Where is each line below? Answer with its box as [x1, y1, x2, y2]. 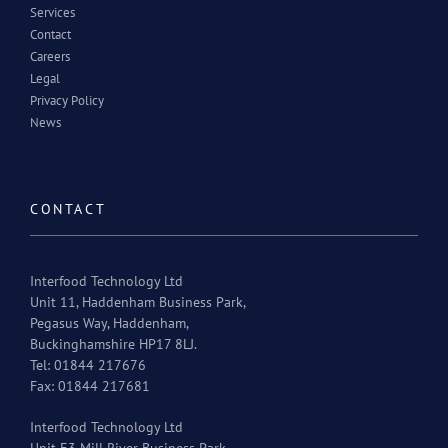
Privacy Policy [30, 91, 104, 109]
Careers [30, 47, 70, 65]
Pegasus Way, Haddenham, [30, 313, 189, 332]
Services [30, 3, 75, 21]
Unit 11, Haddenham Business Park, [30, 292, 246, 311]
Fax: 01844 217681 [30, 376, 150, 395]
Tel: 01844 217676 [30, 355, 146, 374]
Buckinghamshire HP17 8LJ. [30, 334, 197, 353]
